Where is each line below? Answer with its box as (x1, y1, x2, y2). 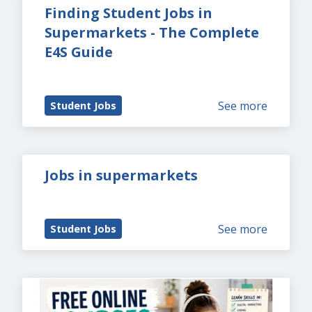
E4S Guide (45, 42, 113, 61)
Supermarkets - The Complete (45, 23, 259, 42)
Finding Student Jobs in (45, 3, 212, 22)
